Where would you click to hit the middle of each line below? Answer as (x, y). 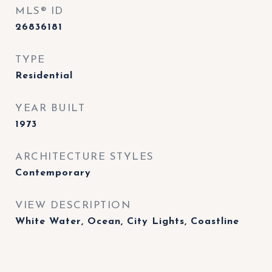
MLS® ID (39, 11)
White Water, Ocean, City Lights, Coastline (127, 222)
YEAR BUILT (50, 108)
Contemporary (53, 173)
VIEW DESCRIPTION (73, 206)
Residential (44, 76)
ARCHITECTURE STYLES (85, 157)
